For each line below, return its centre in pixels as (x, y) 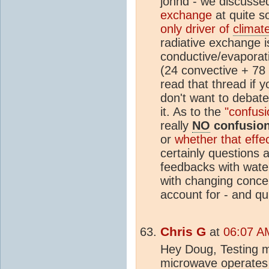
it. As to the (192, 111)
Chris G (183, 231)
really (176, 125)
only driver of (197, 29)
